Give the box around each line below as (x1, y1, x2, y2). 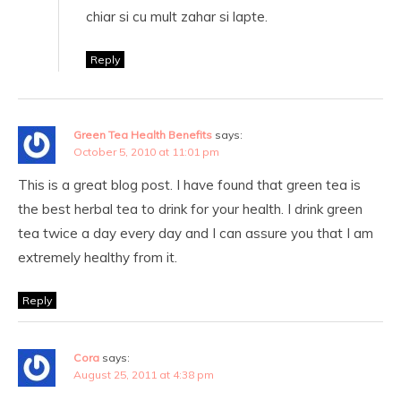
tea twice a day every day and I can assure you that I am (18, 225, 373, 242)
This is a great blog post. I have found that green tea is (18, 176, 361, 193)
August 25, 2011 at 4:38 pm (73, 368, 214, 381)
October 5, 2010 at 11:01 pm (73, 145, 219, 158)
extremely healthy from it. (18, 249, 177, 266)
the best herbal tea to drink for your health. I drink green (18, 200, 363, 218)
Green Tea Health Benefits (73, 128, 212, 141)
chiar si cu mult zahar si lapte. (86, 8, 268, 25)
